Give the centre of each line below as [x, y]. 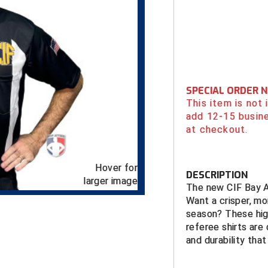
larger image [110, 181]
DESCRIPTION [217, 175]
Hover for [116, 168]
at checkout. [217, 130]
